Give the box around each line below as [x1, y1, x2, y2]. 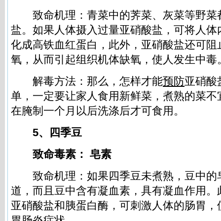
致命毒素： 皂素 [11, 148, 111, 160]
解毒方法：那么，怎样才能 [11, 75, 163, 87]
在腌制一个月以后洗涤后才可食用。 [11, 105, 184, 117]
